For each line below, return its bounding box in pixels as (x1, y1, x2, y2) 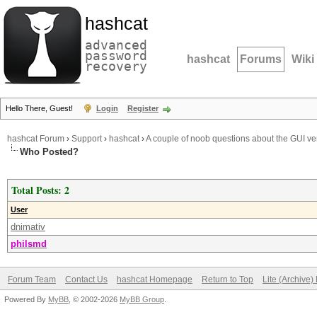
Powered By (4, 295, 48, 304)
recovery (85, 59, 147, 74)
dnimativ (11, 221, 45, 232)
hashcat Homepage (117, 275, 192, 284)
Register (127, 104, 158, 113)
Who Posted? (20, 146, 79, 157)
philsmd (11, 238, 47, 249)
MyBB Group (120, 295, 164, 304)
